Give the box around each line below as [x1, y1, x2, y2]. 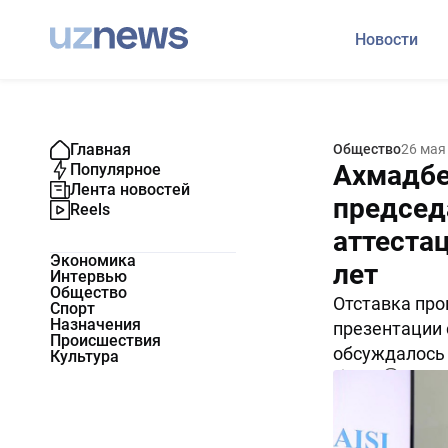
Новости [355, 30, 418, 49]
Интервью [50, 267, 127, 286]
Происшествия [50, 331, 161, 350]
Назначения [50, 315, 141, 334]
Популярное [70, 160, 161, 179]
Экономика [50, 251, 136, 270]
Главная [70, 140, 131, 159]
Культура [50, 347, 119, 366]
